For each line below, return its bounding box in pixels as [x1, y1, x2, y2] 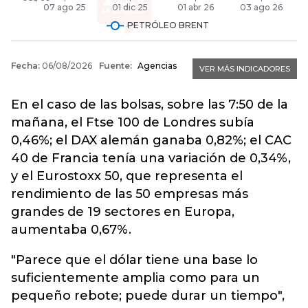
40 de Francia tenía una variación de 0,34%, [11, 150, 291, 166]
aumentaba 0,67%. [11, 221, 131, 237]
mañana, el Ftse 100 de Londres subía [11, 114, 254, 130]
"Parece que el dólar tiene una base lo [11, 252, 258, 267]
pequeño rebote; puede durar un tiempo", [11, 287, 285, 303]
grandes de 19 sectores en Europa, [11, 203, 234, 219]
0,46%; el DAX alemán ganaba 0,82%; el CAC [11, 132, 291, 148]
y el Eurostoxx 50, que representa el [11, 168, 243, 184]
